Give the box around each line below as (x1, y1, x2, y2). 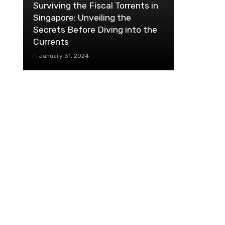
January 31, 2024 (38, 52, 89, 60)
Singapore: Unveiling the (33, 13, 131, 23)
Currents (33, 37, 69, 47)
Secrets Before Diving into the (33, 25, 157, 35)
